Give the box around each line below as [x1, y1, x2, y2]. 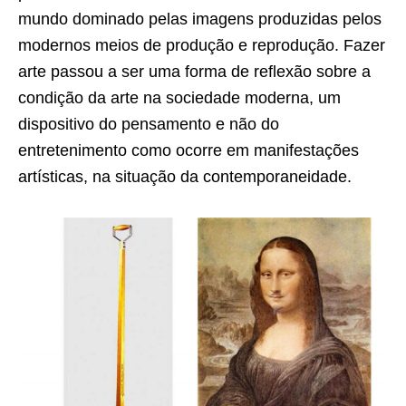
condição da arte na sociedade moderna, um [18, 88, 341, 107]
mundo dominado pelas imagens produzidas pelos [18, 9, 382, 28]
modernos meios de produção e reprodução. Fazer [18, 35, 385, 54]
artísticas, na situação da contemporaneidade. [18, 167, 356, 186]
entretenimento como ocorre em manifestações [18, 140, 359, 159]
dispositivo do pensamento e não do [18, 114, 279, 133]
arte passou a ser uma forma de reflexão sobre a [18, 62, 371, 81]
